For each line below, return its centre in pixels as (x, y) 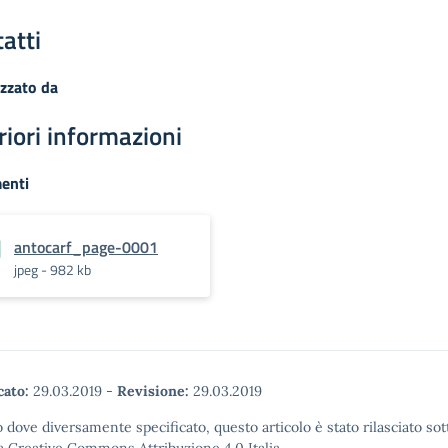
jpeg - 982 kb (52, 270)
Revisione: (153, 391)
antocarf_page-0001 (86, 247)
